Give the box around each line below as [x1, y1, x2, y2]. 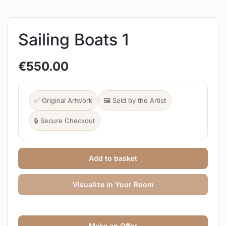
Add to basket [89, 153, 137, 162]
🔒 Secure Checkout [34, 116, 95, 125]
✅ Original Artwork [34, 96, 92, 104]
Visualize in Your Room [72, 180, 154, 189]
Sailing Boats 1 [18, 29, 129, 49]
